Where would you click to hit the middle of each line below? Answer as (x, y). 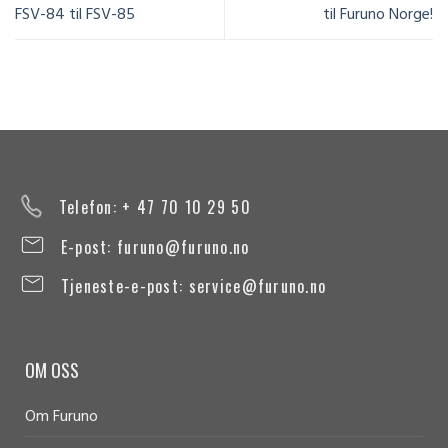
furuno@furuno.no (183, 246)
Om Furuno (61, 417)
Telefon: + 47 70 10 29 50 (154, 206)
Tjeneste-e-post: (124, 285)
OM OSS (51, 370)
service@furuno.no (257, 285)
